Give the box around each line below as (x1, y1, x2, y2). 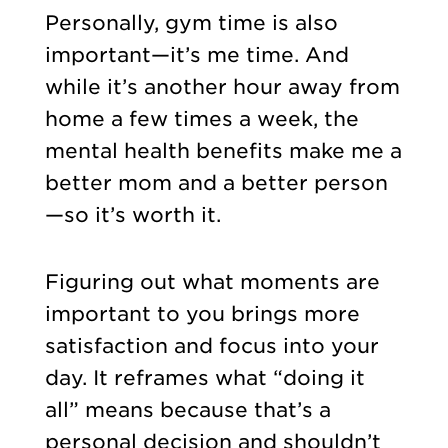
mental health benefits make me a (44, 139, 402, 164)
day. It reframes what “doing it (44, 365, 365, 390)
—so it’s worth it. (44, 203, 227, 228)
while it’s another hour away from (44, 75, 400, 100)
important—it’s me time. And (44, 43, 349, 68)
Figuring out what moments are (44, 269, 380, 294)
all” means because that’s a (44, 397, 331, 422)
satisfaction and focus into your (44, 333, 379, 358)
